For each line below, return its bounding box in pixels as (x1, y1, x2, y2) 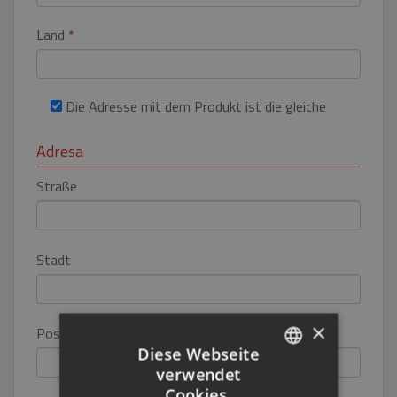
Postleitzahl (36, 323, 109, 344)
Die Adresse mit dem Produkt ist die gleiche (66, 96, 326, 117)
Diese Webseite (137, 343, 260, 364)
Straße (36, 175, 77, 197)
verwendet (156, 363, 241, 385)
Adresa (36, 139, 83, 163)
